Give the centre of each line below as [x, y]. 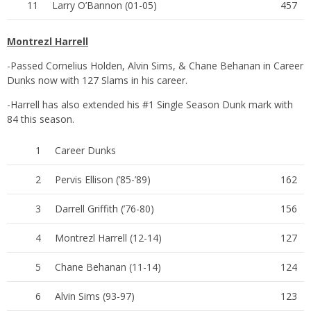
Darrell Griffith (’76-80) [104, 208]
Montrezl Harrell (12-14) [108, 237]
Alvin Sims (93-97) [95, 296]
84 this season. [41, 119]
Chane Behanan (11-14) [108, 267]
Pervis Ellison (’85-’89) [103, 179]
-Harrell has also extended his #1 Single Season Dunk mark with [150, 104]
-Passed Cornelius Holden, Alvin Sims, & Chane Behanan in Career [155, 65]
